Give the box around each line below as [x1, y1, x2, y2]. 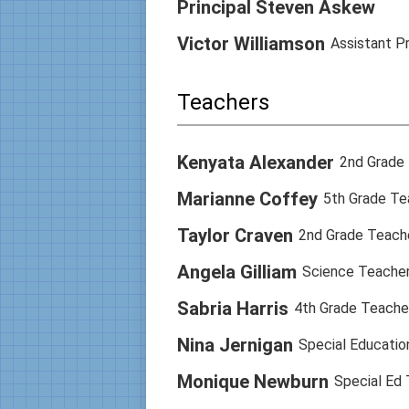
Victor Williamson [176, 32, 325, 55]
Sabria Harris [176, 297, 288, 320]
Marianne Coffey [176, 187, 318, 210]
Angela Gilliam [176, 260, 297, 283]
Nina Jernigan [176, 333, 293, 356]
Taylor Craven [176, 224, 293, 246]
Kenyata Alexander [176, 151, 334, 173]
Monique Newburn [176, 370, 329, 393]
